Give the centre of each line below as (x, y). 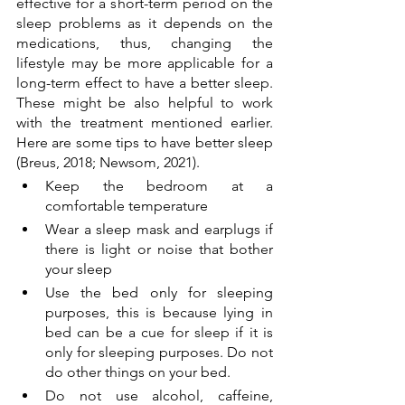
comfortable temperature (128, 206)
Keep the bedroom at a (159, 186)
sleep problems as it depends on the (145, 24)
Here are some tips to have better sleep (145, 143)
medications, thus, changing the (145, 43)
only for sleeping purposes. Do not (159, 353)
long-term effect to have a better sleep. (145, 83)
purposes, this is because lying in (159, 313)
